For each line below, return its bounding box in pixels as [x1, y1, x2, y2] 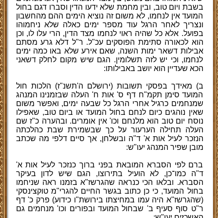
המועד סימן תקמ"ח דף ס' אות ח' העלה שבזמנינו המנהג [16, 91, 203, 99]
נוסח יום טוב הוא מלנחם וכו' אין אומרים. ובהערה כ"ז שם [16, 117, 203, 125]
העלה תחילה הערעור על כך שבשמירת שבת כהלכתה [16, 126, 203, 134]
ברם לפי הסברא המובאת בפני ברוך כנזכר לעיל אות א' [16, 161, 203, 169]
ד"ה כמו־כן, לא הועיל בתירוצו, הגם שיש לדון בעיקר [16, 169, 203, 178]
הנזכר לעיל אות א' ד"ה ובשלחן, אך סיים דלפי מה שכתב [16, 134, 203, 143]
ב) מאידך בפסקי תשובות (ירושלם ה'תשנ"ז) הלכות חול [16, 82, 203, 90]
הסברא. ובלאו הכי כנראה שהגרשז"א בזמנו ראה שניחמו [16, 178, 203, 186]
